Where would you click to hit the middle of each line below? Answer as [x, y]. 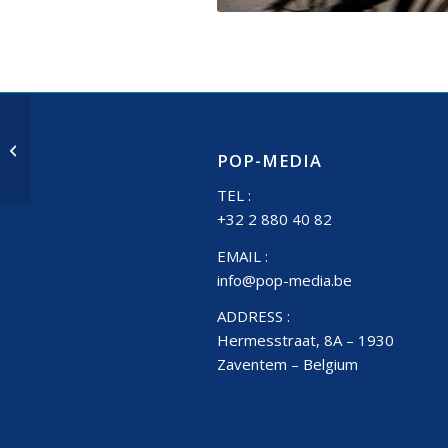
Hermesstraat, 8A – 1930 [305, 340]
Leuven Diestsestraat [100, 149]
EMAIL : [242, 255]
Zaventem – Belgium [287, 364]
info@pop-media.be [284, 279]
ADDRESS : [253, 316]
